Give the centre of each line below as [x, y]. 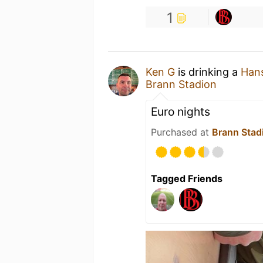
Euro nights [181, 112]
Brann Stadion [181, 84]
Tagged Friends [187, 178]
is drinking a [208, 72]
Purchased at [181, 132]
